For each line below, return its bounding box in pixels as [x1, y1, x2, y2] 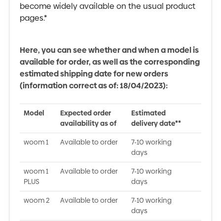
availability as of [60, 118, 116, 128]
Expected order [60, 108, 111, 118]
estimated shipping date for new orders [20, 68, 168, 79]
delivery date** [131, 118, 181, 128]
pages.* [20, 12, 47, 24]
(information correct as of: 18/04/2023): [20, 80, 168, 91]
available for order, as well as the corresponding [20, 56, 200, 68]
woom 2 [24, 195, 50, 205]
